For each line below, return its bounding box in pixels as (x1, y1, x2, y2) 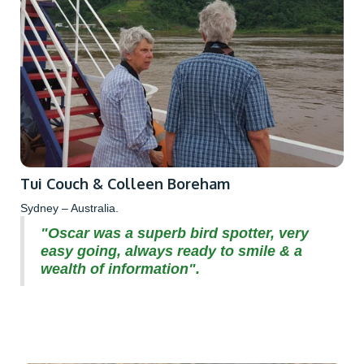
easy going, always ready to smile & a (41, 243, 302, 260)
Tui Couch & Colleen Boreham (20, 175, 230, 193)
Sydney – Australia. (20, 201, 119, 215)
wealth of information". (41, 261, 200, 278)
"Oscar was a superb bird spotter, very (41, 225, 309, 242)
